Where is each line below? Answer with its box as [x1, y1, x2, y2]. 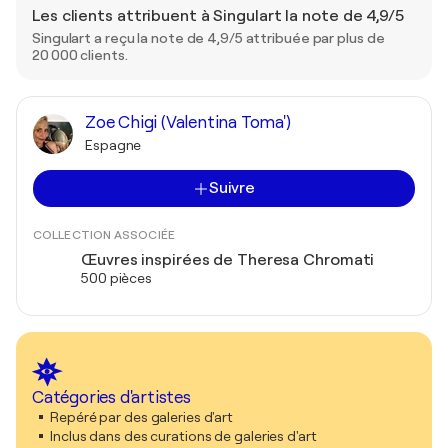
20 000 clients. [32, 47, 128, 63]
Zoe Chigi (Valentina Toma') [85, 113, 291, 132]
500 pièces [81, 270, 152, 286]
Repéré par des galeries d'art [50, 409, 234, 425]
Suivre [208, 179, 256, 197]
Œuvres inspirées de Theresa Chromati [81, 251, 375, 269]
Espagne [85, 137, 142, 153]
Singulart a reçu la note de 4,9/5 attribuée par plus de [32, 30, 385, 46]
